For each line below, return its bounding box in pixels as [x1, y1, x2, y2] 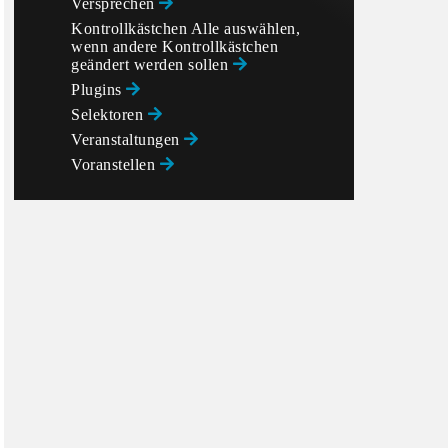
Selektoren [71, 106, 148, 123]
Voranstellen [71, 156, 160, 173]
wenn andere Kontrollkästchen [71, 38, 278, 55]
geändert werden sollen [71, 56, 233, 73]
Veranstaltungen [71, 131, 184, 148]
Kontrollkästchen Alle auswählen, [71, 20, 300, 37]
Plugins [71, 81, 126, 98]
